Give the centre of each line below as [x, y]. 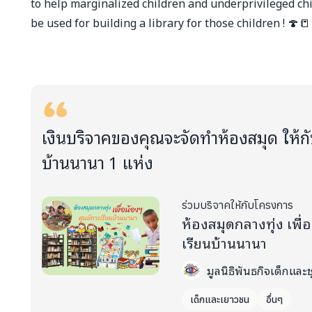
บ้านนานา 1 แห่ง [97, 162]
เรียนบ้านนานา [225, 242]
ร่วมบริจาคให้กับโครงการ [238, 205]
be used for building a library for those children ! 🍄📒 [170, 22]
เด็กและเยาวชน [220, 299]
